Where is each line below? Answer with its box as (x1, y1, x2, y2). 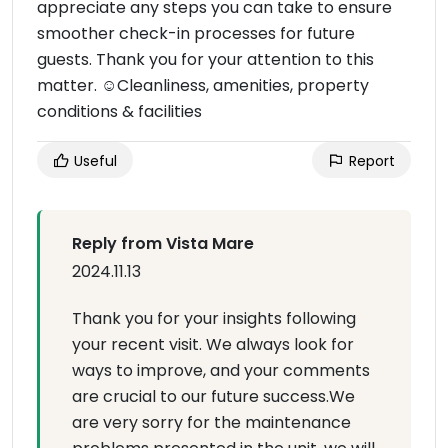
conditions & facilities (37, 100, 202, 124)
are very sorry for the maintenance (72, 411, 351, 435)
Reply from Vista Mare (72, 232, 254, 256)
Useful (70, 151, 117, 172)
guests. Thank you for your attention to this (37, 48, 374, 72)
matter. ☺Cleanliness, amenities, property (37, 74, 369, 98)
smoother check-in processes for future (37, 22, 355, 46)
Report (345, 151, 395, 172)
